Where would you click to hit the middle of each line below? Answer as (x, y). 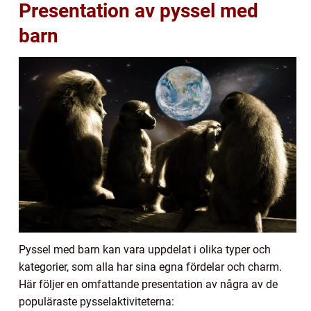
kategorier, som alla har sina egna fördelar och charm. (150, 267)
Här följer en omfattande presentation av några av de (148, 284)
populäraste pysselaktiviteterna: (96, 301)
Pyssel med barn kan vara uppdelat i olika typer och (145, 249)
